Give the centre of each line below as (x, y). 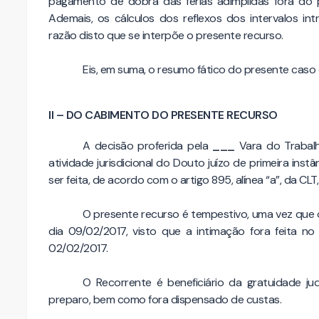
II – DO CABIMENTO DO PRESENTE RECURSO (163, 115)
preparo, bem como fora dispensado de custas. (165, 299)
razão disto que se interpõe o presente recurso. (166, 36)
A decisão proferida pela (148, 145)
